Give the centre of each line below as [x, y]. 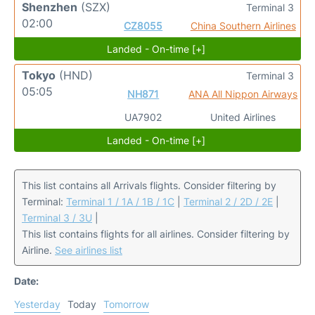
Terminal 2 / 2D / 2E [228, 202]
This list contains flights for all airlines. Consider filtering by [156, 234]
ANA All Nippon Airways [243, 94]
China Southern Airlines [243, 26]
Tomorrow [126, 304]
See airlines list [89, 250]
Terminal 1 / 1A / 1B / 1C [120, 202]
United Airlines [243, 117]
